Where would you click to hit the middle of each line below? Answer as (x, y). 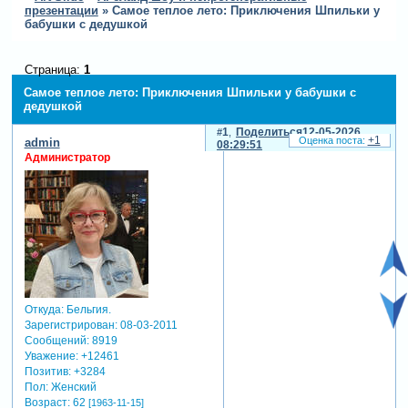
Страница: (54, 70)
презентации (61, 11)
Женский (72, 387)
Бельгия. (87, 309)
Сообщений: (56, 340)
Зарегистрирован (69, 325)
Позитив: (47, 371)
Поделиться (269, 133)
